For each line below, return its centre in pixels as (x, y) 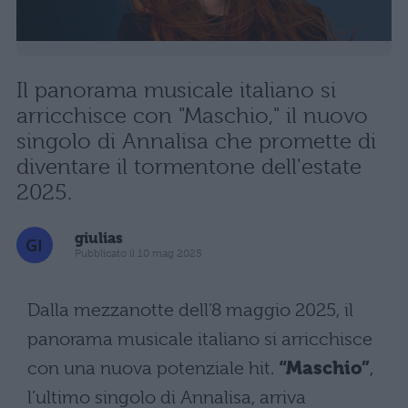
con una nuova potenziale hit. (153, 368)
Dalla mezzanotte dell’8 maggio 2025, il (190, 310)
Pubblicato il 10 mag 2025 (138, 254)
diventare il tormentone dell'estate (189, 166)
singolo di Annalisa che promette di (196, 141)
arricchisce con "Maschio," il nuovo (192, 115)
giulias (99, 239)
